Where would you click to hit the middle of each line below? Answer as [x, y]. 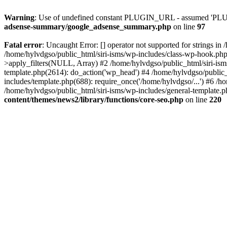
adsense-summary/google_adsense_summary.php [88, 27]
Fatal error [23, 45]
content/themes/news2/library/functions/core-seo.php [94, 100]
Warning [19, 17]
